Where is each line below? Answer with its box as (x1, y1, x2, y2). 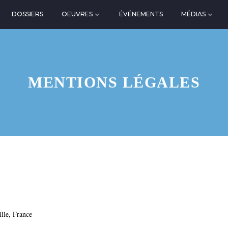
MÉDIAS (181, 10, 206, 18)
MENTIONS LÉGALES (28, 74, 200, 91)
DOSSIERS (12, 10, 44, 18)
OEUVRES (62, 10, 93, 18)
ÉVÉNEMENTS (119, 10, 163, 18)
